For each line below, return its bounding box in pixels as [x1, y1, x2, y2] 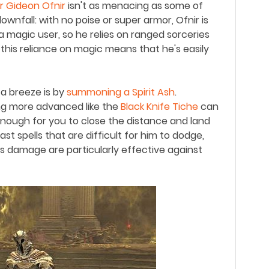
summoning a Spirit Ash [67, 85, 175, 99]
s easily [176, 42, 209, 56]
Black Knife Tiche [121, 100, 198, 113]
